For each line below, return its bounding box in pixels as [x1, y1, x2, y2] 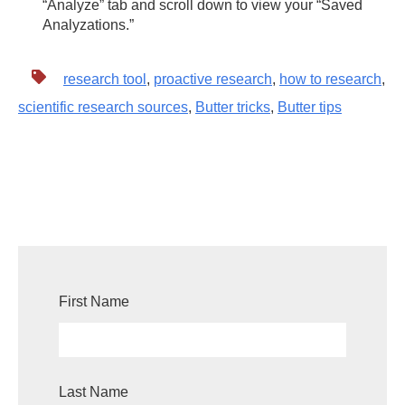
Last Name [59, 384, 128, 400]
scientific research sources [18, 99, 188, 115]
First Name [59, 294, 129, 310]
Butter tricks [195, 99, 270, 115]
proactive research [154, 71, 272, 87]
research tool [63, 71, 146, 87]
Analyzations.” [42, 17, 135, 33]
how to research [279, 71, 381, 87]
